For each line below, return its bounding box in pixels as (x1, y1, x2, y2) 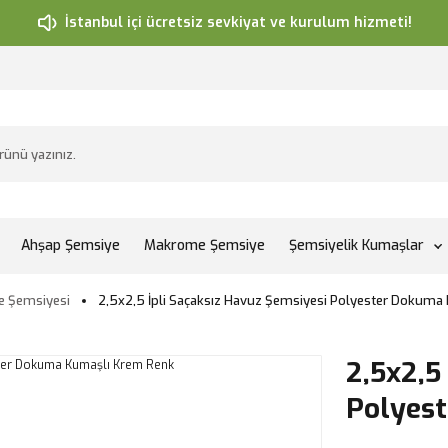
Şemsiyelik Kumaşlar (289, 236, 424, 255)
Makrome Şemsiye (144, 236, 265, 255)
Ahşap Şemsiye (21, 236, 120, 255)
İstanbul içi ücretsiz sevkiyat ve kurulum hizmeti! (64, 13, 412, 32)
